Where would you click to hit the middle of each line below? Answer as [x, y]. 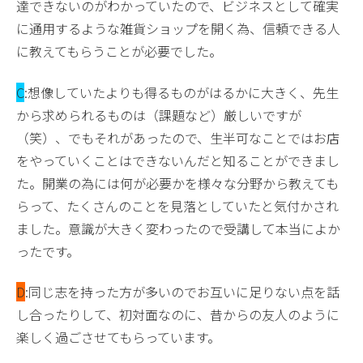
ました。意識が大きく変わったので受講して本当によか [178, 228]
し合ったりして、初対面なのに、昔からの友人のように [178, 315]
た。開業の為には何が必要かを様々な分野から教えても [177, 183]
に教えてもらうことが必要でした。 [119, 51]
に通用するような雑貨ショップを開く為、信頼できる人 [178, 29]
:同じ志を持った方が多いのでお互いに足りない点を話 [182, 292]
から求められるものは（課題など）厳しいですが [159, 115]
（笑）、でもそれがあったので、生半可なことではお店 [178, 137]
